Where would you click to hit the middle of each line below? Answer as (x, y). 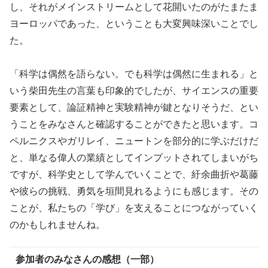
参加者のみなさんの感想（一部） (87, 259)
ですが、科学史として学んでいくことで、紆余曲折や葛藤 (134, 175)
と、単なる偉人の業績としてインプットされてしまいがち (134, 158)
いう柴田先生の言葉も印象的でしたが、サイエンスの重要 (134, 91)
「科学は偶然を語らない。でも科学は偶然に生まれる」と (134, 74)
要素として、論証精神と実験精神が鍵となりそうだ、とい (134, 108)
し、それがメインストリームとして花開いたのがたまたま (134, 7)
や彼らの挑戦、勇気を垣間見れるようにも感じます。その (134, 191)
